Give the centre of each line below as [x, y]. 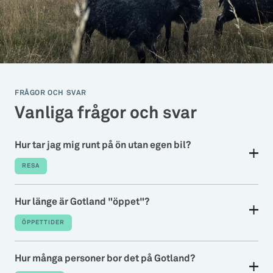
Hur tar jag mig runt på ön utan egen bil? [103, 145]
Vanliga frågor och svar [106, 113]
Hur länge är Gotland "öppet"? [82, 202]
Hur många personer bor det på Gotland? [105, 259]
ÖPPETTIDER [43, 222]
